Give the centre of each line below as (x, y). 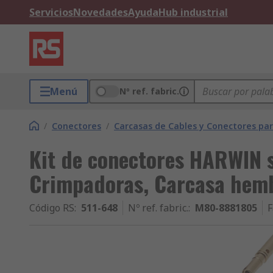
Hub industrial (193, 12)
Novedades (101, 12)
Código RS (52, 208)
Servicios (51, 12)
